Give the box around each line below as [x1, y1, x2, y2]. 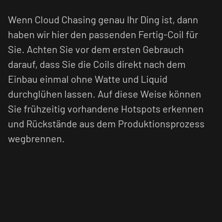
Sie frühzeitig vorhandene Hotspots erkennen [8, 102, 204, 114]
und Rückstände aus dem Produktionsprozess [8, 117, 205, 129]
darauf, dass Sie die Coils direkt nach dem [8, 57, 186, 70]
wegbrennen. [8, 132, 65, 144]
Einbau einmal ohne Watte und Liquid [8, 72, 167, 85]
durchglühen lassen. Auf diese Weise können [8, 87, 201, 100]
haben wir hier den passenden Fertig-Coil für [8, 28, 198, 40]
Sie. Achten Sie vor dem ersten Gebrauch [8, 43, 184, 55]
